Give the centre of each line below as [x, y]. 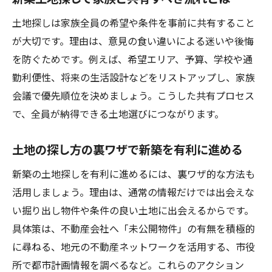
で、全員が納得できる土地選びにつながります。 [118, 114]
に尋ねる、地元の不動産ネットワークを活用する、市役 [134, 246]
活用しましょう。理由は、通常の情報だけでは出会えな [133, 192]
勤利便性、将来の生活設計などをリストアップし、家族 [134, 77]
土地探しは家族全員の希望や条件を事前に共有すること [134, 22]
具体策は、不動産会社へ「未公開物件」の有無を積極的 [134, 228]
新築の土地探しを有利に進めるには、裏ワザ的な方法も [134, 174]
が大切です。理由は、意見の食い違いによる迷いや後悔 [133, 41]
